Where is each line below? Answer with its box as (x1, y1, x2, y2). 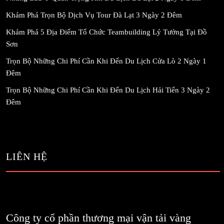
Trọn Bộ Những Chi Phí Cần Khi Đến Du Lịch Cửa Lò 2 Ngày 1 (6, 56, 206, 65)
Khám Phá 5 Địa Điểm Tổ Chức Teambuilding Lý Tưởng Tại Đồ (6, 27, 207, 36)
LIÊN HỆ (6, 150, 47, 162)
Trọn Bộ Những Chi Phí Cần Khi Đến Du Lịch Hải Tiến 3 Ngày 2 (6, 85, 210, 94)
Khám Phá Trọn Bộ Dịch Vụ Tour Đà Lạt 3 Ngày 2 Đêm (6, 10, 182, 19)
